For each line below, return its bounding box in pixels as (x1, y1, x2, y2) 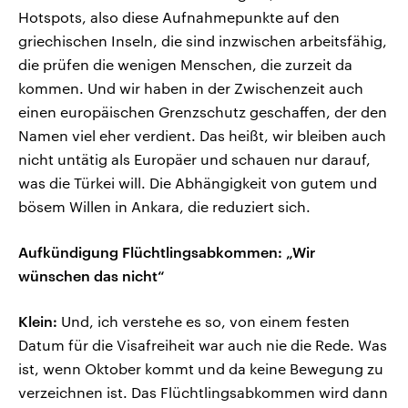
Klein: (18, 312, 57, 331)
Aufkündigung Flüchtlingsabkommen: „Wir (18, 243, 315, 261)
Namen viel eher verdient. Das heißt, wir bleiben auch (18, 127, 386, 145)
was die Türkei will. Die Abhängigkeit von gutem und (18, 174, 377, 192)
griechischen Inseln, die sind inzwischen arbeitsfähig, (18, 32, 387, 50)
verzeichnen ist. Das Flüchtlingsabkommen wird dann (18, 383, 388, 402)
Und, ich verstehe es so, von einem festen (57, 312, 350, 331)
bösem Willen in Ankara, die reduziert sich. (18, 198, 311, 216)
